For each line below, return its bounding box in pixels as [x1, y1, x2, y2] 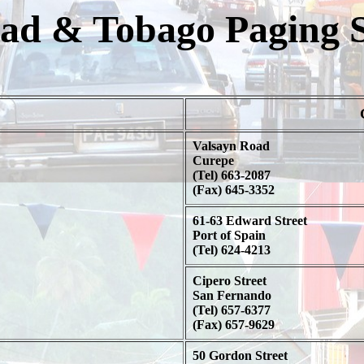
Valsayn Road [192, 139, 270, 153]
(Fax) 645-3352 [192, 183, 275, 197]
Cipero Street [192, 274, 266, 288]
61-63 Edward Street [192, 214, 307, 227]
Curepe [192, 154, 234, 167]
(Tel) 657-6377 [192, 303, 271, 317]
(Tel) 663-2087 [192, 168, 271, 182]
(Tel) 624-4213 [192, 243, 271, 257]
